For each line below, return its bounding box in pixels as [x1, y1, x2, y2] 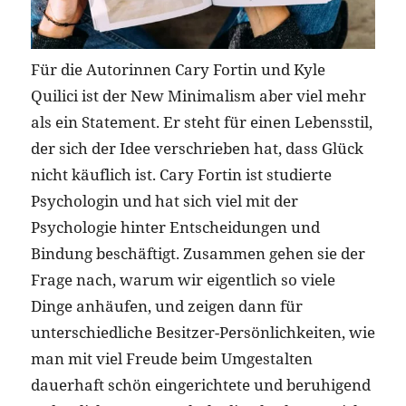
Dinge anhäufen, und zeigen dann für [30, 295, 303, 316]
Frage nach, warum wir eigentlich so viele [30, 268, 335, 290]
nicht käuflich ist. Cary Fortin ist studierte [30, 163, 332, 185]
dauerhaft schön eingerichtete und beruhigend [30, 373, 371, 395]
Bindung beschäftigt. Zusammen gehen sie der [30, 242, 365, 264]
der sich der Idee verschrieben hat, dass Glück [30, 137, 363, 159]
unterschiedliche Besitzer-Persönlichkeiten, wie [30, 321, 375, 343]
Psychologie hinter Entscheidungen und [30, 216, 320, 237]
